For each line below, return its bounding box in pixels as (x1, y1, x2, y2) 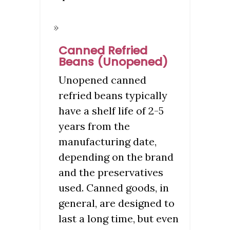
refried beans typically (59, 88, 167, 102)
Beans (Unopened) (59, 53, 168, 70)
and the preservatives (59, 165, 163, 179)
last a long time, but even (59, 212, 179, 225)
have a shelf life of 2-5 (59, 104, 164, 117)
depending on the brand (59, 150, 174, 163)
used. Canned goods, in (59, 181, 169, 194)
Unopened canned (59, 73, 146, 86)
